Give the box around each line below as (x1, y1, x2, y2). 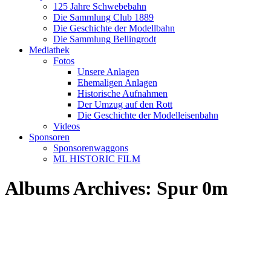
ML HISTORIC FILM (53, 154, 140, 164)
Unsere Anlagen (77, 67, 139, 77)
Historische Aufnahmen (77, 88, 168, 99)
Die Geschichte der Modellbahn (53, 23, 175, 33)
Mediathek (29, 45, 70, 55)
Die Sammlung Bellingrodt (53, 34, 156, 44)
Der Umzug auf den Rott (77, 99, 172, 109)
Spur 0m (157, 177, 228, 200)
